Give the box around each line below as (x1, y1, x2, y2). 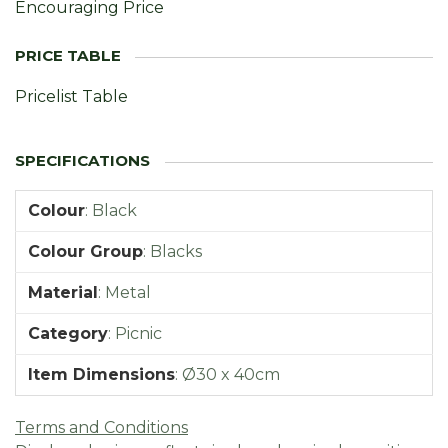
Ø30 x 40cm (182, 364, 280, 384)
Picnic (115, 323, 162, 343)
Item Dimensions (28, 364, 175, 384)
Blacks (150, 241, 202, 261)
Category (28, 323, 108, 343)
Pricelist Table (15, 86, 128, 106)
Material (28, 282, 98, 302)
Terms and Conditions (15, 417, 188, 437)
